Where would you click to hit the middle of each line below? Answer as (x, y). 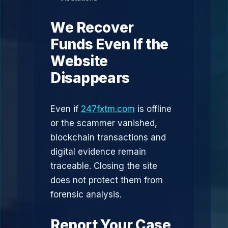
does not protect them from (107, 180)
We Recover (92, 27)
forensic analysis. (86, 194)
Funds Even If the (109, 44)
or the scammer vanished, (104, 123)
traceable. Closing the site (104, 166)
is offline (153, 109)
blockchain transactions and (108, 137)
